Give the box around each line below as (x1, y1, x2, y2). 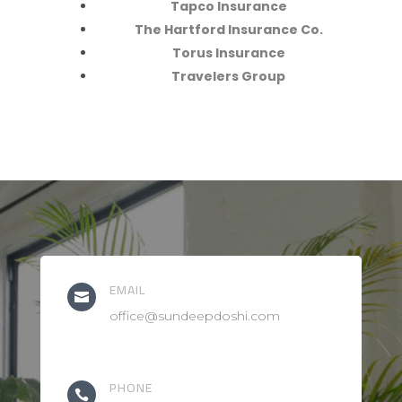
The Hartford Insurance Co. (134, 21, 323, 39)
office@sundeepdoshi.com (109, 308, 280, 325)
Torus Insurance (171, 44, 285, 63)
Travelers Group (171, 67, 286, 86)
